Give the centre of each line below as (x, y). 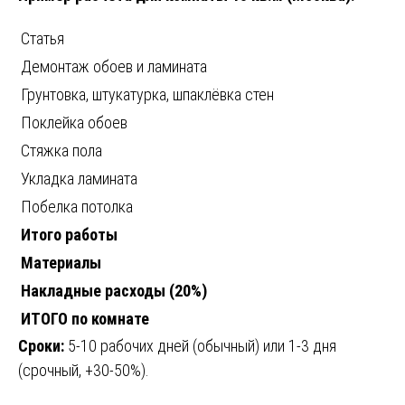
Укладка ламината (79, 178)
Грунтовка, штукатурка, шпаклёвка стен (147, 94)
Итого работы (69, 234)
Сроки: (41, 345)
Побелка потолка (77, 206)
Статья (42, 38)
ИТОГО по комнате (85, 318)
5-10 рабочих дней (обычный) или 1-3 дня (200, 345)
